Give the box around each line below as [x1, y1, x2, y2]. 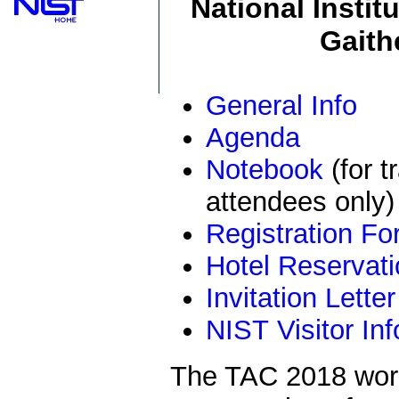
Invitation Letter [206, 282, 395, 314]
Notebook [206, 154, 323, 186]
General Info [206, 90, 357, 122]
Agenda [206, 122, 300, 154]
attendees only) [206, 186, 395, 218]
